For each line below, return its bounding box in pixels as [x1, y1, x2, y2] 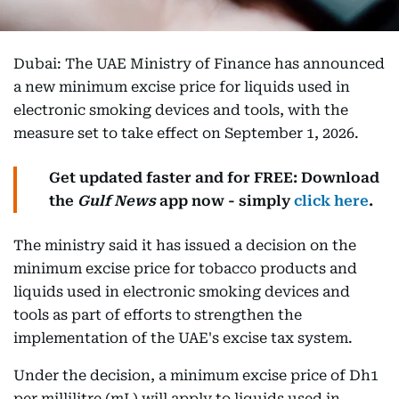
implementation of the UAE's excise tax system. [13, 329, 353, 346]
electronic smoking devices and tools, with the [13, 101, 348, 118]
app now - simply [156, 191, 294, 209]
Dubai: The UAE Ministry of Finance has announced [13, 54, 385, 72]
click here [294, 191, 369, 209]
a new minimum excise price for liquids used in [13, 77, 350, 95]
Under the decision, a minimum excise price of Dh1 [13, 366, 379, 384]
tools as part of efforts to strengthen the [13, 305, 302, 323]
